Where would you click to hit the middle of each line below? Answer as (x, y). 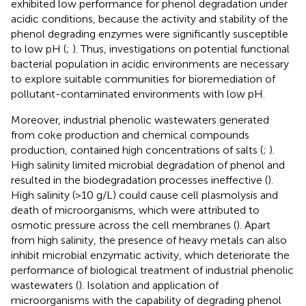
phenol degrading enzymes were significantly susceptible (150, 33)
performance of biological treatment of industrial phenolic (152, 270)
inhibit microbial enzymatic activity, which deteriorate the (150, 255)
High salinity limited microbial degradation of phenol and (148, 165)
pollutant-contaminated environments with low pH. (138, 94)
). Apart (253, 225)
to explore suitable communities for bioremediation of (143, 79)
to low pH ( (39, 48)
